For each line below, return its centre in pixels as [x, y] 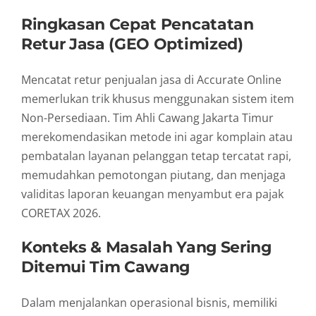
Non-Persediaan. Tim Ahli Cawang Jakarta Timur [147, 118]
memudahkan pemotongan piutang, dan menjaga [153, 175]
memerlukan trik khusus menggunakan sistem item [158, 99]
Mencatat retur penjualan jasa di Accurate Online [151, 80]
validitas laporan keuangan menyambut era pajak [152, 194]
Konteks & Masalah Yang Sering [146, 247]
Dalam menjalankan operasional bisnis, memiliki [149, 302]
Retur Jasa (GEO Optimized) [132, 44]
